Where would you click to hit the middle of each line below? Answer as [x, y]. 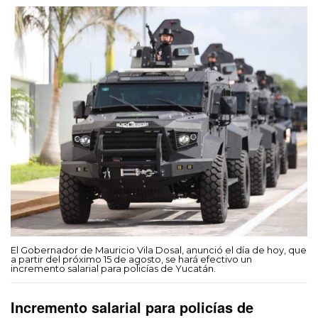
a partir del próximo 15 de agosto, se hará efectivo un [131, 259]
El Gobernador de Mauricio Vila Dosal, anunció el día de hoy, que [159, 250]
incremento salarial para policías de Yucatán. [113, 268]
